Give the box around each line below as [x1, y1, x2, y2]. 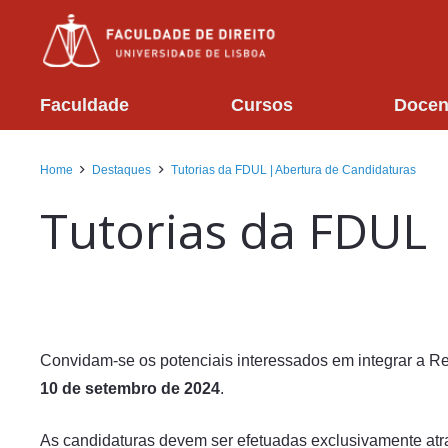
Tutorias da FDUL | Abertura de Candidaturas [170, 163, 416, 177]
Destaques [92, 163, 152, 177]
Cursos [230, 94, 293, 115]
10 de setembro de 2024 [40, 380, 220, 397]
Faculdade [40, 94, 129, 115]
